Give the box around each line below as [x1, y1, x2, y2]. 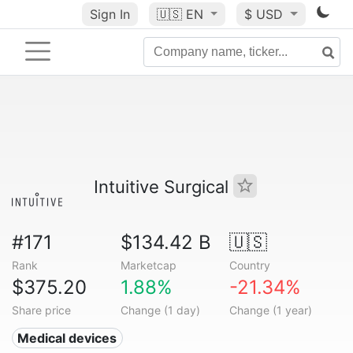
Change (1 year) [229, 303, 312, 317]
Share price [12, 303, 71, 317]
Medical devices [17, 330, 117, 346]
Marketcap [120, 258, 176, 272]
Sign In [89, 6, 130, 22]
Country [229, 258, 270, 272]
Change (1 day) [120, 303, 200, 317]
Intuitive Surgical [94, 176, 233, 197]
